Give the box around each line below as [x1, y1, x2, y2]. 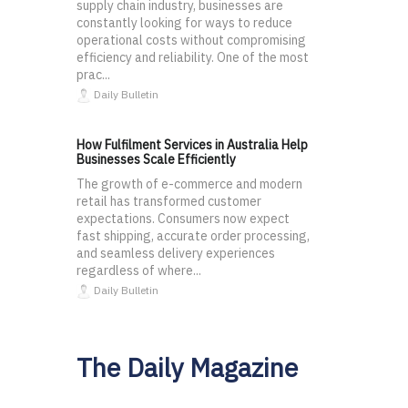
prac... [76, 66, 110, 84]
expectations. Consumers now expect [76, 210, 290, 228]
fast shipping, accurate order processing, [76, 228, 310, 245]
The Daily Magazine [76, 351, 298, 385]
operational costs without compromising [76, 32, 306, 49]
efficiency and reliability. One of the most [76, 49, 309, 66]
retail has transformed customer [76, 193, 261, 210]
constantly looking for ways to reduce [76, 15, 292, 32]
